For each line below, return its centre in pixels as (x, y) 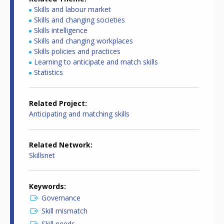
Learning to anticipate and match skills (96, 62)
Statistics (48, 72)
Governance (61, 198)
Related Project (57, 103)
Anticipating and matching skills (79, 114)
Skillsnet (42, 155)
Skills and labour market (72, 9)
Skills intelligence (61, 30)
